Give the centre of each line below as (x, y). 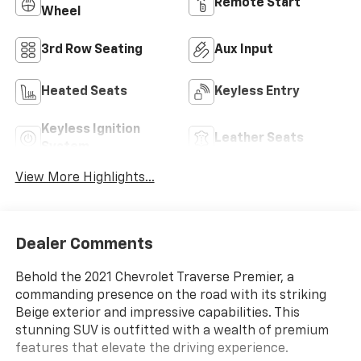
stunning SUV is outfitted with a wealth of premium (172, 331)
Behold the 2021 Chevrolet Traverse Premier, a (154, 278)
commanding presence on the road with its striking (170, 295)
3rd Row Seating (91, 50)
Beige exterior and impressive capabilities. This (157, 313)
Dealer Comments (84, 244)
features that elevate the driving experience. (151, 349)
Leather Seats (259, 139)
